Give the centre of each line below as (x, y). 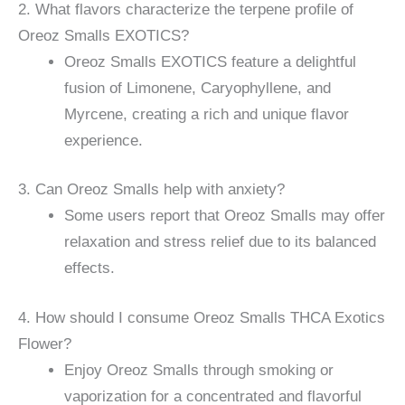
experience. (104, 140)
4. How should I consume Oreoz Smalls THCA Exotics (202, 317)
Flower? (45, 344)
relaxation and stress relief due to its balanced (220, 242)
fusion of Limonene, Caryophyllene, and (198, 88)
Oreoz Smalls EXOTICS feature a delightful (210, 61)
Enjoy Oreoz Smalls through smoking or (199, 370)
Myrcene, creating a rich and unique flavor (207, 114)
